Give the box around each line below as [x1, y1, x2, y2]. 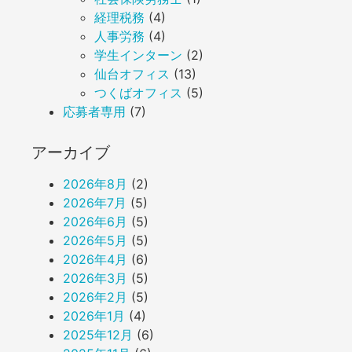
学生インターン [94, 47, 182, 64]
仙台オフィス [94, 66, 170, 82]
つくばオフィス [94, 85, 182, 101]
